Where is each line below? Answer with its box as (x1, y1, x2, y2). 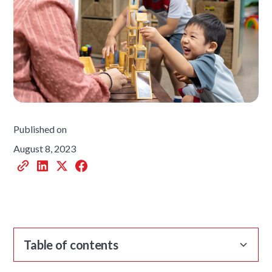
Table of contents (24, 237, 118, 252)
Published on (13, 123, 67, 135)
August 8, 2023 (13, 142, 76, 154)
